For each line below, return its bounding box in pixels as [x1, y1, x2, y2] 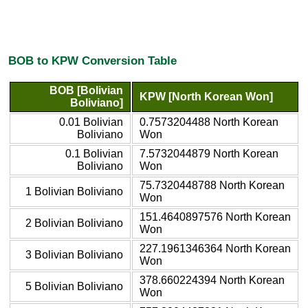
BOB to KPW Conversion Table [8, 54, 177, 68]
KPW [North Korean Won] [140, 90, 273, 102]
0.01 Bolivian [59, 115, 123, 128]
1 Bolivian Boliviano [25, 185, 123, 197]
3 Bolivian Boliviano [25, 248, 123, 261]
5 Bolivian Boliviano [25, 280, 123, 292]
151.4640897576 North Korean [140, 210, 291, 223]
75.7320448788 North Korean [140, 179, 285, 191]
